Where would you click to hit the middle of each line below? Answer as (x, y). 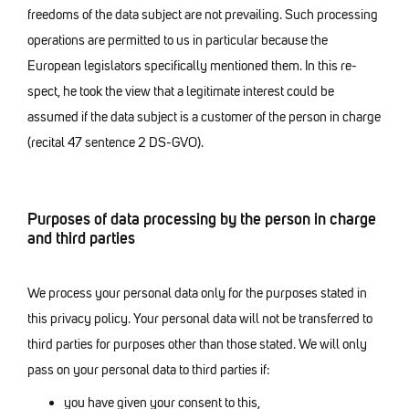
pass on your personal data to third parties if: (149, 369)
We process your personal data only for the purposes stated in (197, 293)
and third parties (81, 238)
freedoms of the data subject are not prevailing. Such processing (203, 15)
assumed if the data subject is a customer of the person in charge (204, 117)
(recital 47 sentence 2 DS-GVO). (115, 143)
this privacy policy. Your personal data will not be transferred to (200, 318)
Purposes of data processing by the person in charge (202, 219)
